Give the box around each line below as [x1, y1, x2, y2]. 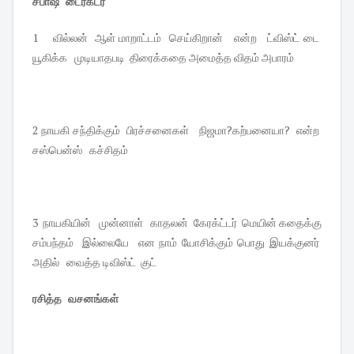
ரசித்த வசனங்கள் [32, 291, 122, 307]
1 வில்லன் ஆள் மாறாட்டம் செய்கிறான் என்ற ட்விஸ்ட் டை [32, 30, 322, 46]
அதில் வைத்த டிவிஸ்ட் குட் [32, 254, 159, 270]
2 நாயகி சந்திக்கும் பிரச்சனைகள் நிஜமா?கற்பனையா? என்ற [32, 122, 322, 138]
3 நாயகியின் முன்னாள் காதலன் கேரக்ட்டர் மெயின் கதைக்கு [32, 215, 322, 231]
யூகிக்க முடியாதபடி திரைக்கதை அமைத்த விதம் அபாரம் [32, 50, 296, 66]
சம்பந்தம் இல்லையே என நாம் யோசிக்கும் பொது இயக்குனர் [32, 235, 322, 250]
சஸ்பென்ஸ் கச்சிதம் [32, 142, 130, 158]
